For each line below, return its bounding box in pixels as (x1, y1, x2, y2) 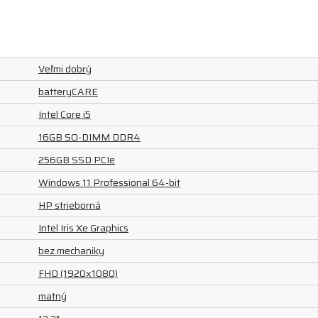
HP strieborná (38, 197, 101, 213)
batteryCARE (38, 84, 98, 99)
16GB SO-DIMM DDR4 (38, 129, 141, 145)
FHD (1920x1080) (38, 265, 118, 281)
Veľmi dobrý (38, 61, 92, 77)
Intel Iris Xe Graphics (38, 220, 128, 236)
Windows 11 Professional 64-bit (38, 175, 180, 190)
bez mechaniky (38, 243, 104, 258)
